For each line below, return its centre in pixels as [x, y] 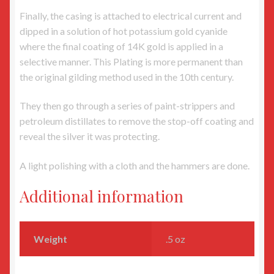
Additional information [102, 196]
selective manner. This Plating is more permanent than [131, 61]
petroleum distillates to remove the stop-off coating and [137, 121]
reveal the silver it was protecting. [90, 136]
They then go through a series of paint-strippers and [127, 106]
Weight [50, 239]
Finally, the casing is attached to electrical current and [131, 15]
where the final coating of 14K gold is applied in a [121, 46]
